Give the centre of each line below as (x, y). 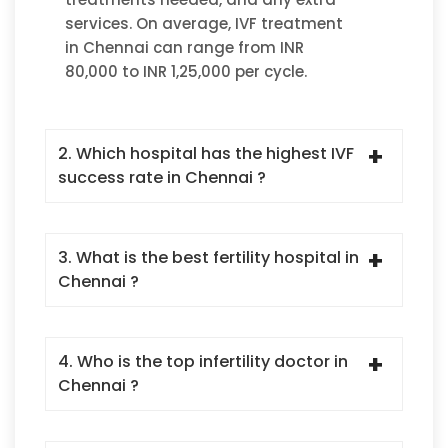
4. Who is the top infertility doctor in (203, 362)
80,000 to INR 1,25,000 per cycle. (186, 72)
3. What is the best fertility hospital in (208, 258)
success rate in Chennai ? (162, 178)
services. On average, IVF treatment (204, 24)
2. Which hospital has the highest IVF (206, 154)
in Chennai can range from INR (184, 48)
